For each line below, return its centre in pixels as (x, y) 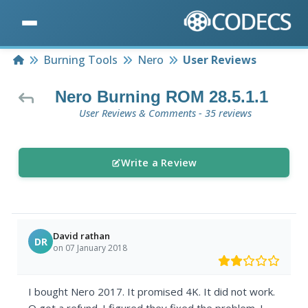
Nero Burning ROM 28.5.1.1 (162, 97)
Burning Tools (81, 60)
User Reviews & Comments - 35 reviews (165, 113)
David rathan (82, 235)
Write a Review (159, 163)
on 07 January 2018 (90, 247)
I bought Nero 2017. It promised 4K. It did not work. (152, 292)
